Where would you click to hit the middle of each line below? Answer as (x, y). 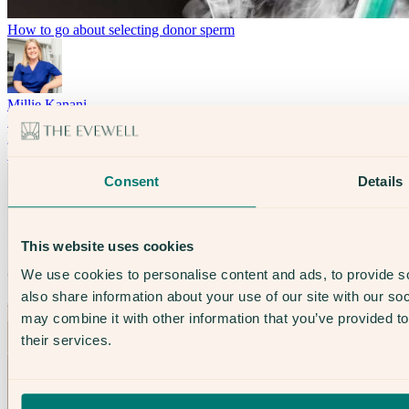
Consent (132, 181)
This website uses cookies (108, 246)
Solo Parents (43, 154)
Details (380, 181)
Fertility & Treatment (68, 121)
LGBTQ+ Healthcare (69, 138)
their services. (67, 341)
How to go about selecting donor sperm (121, 30)
